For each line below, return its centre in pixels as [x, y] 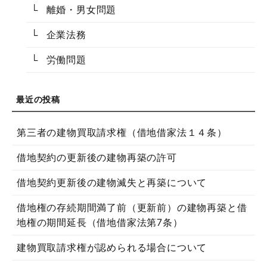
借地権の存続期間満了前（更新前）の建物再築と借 [132, 207]
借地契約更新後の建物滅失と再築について [112, 182]
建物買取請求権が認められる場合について [112, 247]
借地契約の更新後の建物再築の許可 [97, 157]
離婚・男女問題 [81, 10]
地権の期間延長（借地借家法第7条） [100, 222]
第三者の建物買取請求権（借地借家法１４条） [122, 132]
